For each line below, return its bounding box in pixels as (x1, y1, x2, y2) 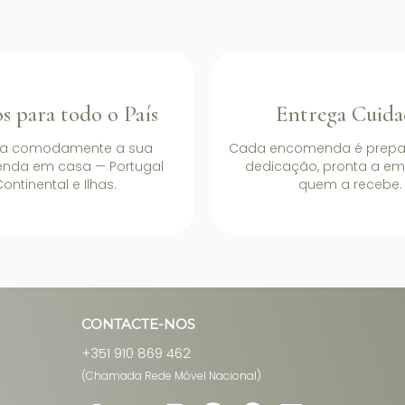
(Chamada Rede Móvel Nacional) (80, 368, 261, 383)
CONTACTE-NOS (80, 316, 195, 333)
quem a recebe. (297, 174, 402, 193)
